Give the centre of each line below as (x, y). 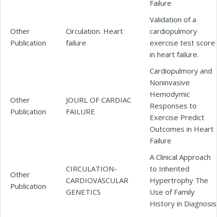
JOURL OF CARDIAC (99, 100)
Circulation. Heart (94, 31)
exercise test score (182, 42)
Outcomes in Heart (182, 129)
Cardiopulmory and (181, 70)
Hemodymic (170, 94)
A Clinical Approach (180, 157)
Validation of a (173, 19)
